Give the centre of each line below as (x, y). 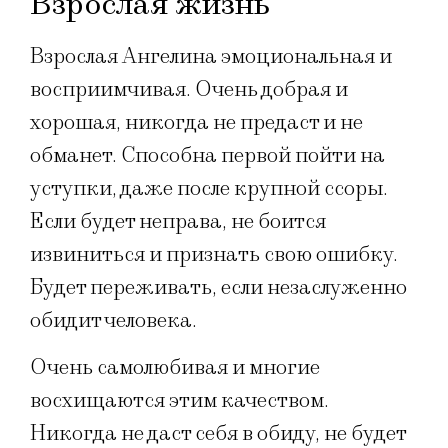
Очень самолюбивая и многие (175, 368)
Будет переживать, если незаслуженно (218, 288)
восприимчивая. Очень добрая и (189, 90)
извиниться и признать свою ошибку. (214, 255)
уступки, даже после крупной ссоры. (209, 189)
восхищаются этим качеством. (179, 401)
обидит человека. (113, 321)
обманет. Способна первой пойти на (207, 156)
